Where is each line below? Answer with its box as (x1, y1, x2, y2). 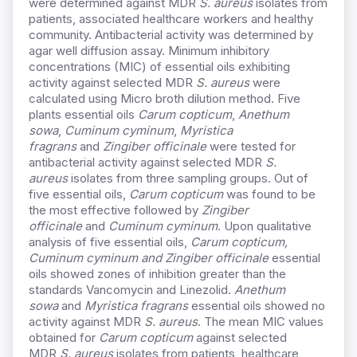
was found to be (223, 186, 316, 202)
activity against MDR (29, 314, 144, 330)
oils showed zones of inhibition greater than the (29, 266, 286, 282)
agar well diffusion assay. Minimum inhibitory (29, 43, 269, 59)
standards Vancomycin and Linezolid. (29, 282, 234, 298)
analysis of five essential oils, (29, 234, 190, 250)
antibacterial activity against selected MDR (29, 155, 265, 171)
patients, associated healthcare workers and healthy (29, 11, 313, 27)
